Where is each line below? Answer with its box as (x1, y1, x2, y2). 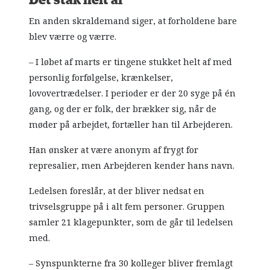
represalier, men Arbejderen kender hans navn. (29, 159, 235, 173)
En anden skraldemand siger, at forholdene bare (29, 14, 237, 28)
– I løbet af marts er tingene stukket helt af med (29, 55, 233, 69)
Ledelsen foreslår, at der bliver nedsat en (29, 184, 205, 198)
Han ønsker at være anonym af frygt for (29, 143, 199, 157)
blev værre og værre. (29, 30, 117, 44)
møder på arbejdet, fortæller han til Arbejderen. (29, 118, 233, 132)
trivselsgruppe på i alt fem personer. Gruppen (29, 200, 225, 214)
